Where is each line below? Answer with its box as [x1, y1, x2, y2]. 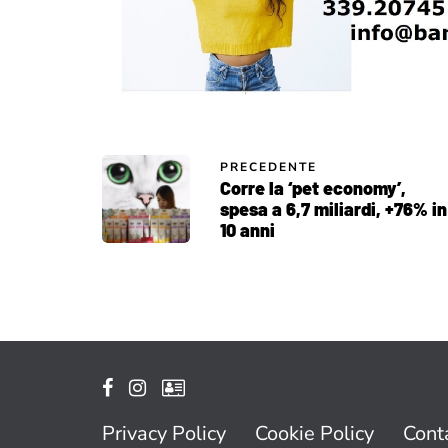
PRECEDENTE [220, 158, 317, 175]
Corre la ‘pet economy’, [220, 176, 406, 199]
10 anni [220, 218, 275, 241]
